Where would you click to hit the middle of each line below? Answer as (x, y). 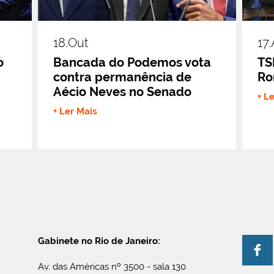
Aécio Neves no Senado (123, 91)
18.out (71, 43)
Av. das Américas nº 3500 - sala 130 (112, 266)
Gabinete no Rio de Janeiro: (99, 241)
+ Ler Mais (76, 111)
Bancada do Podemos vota (132, 62)
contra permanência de (123, 77)
